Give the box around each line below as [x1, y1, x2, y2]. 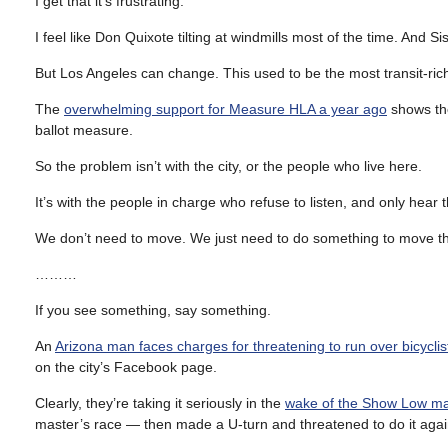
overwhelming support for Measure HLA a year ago [64, 101, 387, 117]
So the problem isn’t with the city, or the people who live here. [35, 158, 422, 174]
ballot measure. [35, 122, 133, 138]
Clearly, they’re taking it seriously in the [35, 395, 285, 411]
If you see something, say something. [35, 302, 271, 318]
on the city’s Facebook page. [35, 359, 217, 375]
